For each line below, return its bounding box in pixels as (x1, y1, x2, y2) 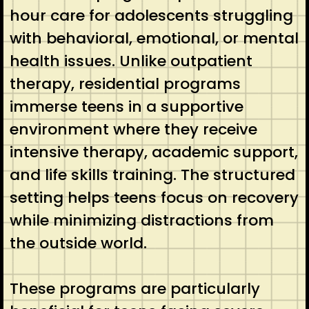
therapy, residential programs (9, 72, 241, 94)
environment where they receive (9, 118, 257, 140)
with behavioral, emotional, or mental (9, 27, 299, 49)
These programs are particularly (9, 277, 260, 299)
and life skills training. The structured (9, 163, 295, 186)
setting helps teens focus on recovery (9, 186, 299, 208)
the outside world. (9, 232, 147, 254)
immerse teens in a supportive (9, 95, 243, 117)
